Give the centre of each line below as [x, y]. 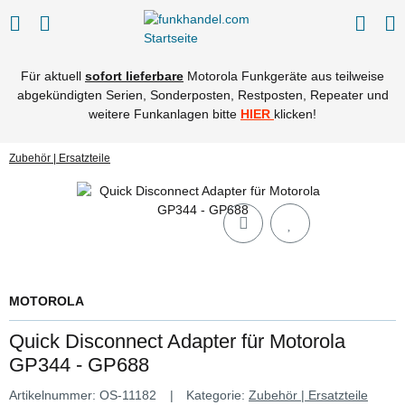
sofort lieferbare [134, 76]
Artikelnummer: [54, 395]
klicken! [295, 114]
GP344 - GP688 [79, 365]
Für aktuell [53, 76]
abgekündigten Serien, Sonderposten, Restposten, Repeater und [202, 95]
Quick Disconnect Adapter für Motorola [177, 341]
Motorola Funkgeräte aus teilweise [284, 76]
